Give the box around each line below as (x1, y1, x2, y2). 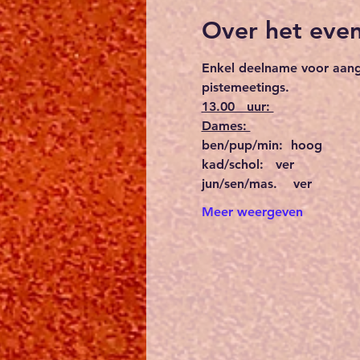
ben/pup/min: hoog (201, 137, 350, 153)
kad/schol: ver (201, 157, 314, 173)
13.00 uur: (201, 99, 274, 115)
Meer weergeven (201, 204, 303, 220)
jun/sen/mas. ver (201, 176, 332, 192)
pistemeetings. (201, 80, 289, 96)
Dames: (201, 118, 251, 134)
